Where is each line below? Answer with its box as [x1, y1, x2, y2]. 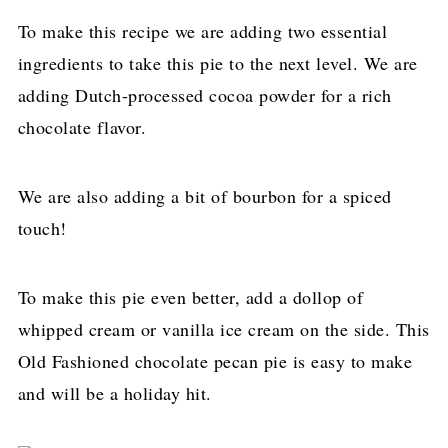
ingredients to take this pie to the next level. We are [17, 51, 418, 75]
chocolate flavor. [17, 115, 147, 139]
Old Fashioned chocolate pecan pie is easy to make [17, 349, 413, 373]
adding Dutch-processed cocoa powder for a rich [17, 83, 392, 107]
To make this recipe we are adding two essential [17, 19, 388, 43]
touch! [17, 216, 67, 240]
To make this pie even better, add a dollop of [17, 285, 364, 309]
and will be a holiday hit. [17, 381, 212, 405]
